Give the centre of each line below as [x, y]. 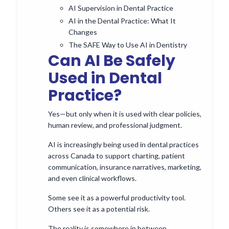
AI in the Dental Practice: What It [122, 21]
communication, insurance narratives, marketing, [125, 167]
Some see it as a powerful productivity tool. [117, 197]
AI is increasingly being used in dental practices [123, 144]
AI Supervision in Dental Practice [121, 8]
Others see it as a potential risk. [99, 209]
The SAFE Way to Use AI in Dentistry [128, 44]
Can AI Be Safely [112, 61]
